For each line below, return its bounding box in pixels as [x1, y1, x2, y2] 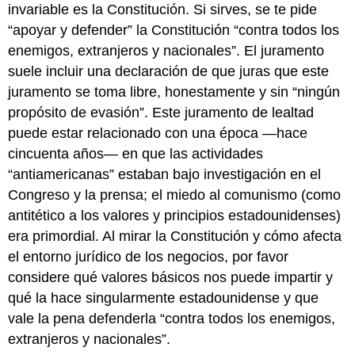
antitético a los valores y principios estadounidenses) [8, 207, 342, 223]
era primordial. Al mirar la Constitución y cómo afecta [8, 227, 342, 244]
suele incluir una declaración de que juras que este [8, 63, 330, 79]
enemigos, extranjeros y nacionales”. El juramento [8, 42, 325, 59]
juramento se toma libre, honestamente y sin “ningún [8, 83, 341, 100]
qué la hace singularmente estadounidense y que [8, 289, 319, 306]
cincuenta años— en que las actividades [8, 145, 264, 162]
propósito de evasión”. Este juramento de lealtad [8, 104, 315, 120]
